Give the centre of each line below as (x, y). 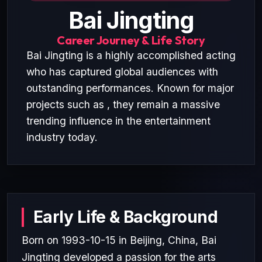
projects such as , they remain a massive (123, 104)
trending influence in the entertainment (118, 120)
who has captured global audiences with (122, 71)
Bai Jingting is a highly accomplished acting (131, 55)
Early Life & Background (126, 217)
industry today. (62, 137)
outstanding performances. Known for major (130, 88)
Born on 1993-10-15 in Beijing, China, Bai (119, 240)
